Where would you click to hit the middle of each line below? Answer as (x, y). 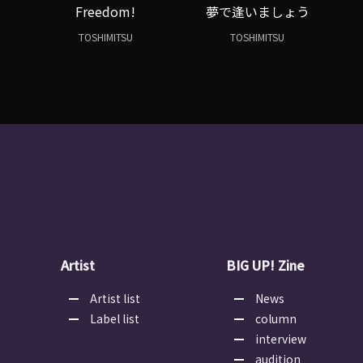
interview (281, 339)
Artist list (115, 299)
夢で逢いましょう (257, 12)
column (276, 319)
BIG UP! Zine (265, 265)
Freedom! (106, 12)
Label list (115, 319)
